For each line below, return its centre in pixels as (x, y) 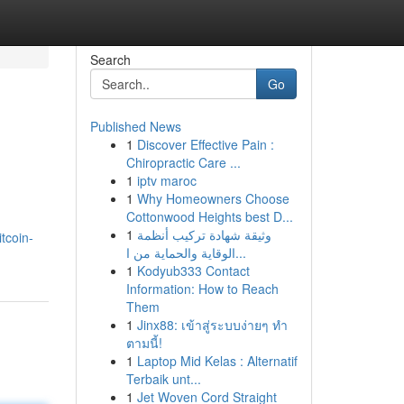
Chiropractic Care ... (183, 162)
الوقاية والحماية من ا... (240, 252)
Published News (135, 126)
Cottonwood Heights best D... (209, 216)
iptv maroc (166, 180)
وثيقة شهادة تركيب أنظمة (204, 234)
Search (110, 60)
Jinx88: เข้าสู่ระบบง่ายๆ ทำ (212, 325)
